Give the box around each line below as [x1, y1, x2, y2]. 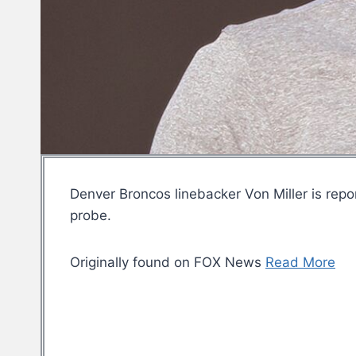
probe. [70, 207, 111, 224]
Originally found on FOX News [70, 254, 265, 271]
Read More [265, 254, 335, 271]
